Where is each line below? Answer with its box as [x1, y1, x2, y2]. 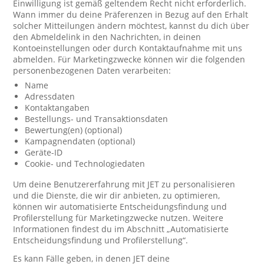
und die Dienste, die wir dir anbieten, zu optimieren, [13, 190, 220, 201]
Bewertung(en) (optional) [25, 124, 123, 136]
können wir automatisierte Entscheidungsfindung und [13, 201, 227, 212]
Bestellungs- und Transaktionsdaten [25, 113, 169, 124]
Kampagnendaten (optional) [25, 136, 136, 147]
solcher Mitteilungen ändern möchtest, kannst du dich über [13, 20, 250, 31]
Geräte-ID [25, 147, 63, 158]
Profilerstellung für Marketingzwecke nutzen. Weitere [13, 212, 224, 223]
